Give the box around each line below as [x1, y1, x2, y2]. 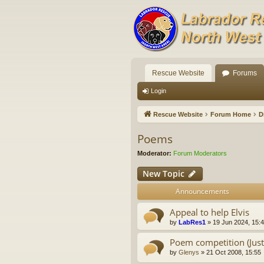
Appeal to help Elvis [170, 206, 249, 219]
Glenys [179, 249, 199, 256]
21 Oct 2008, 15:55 [206, 249, 261, 256]
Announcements [176, 186, 229, 197]
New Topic [143, 168, 184, 180]
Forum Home [210, 111, 251, 118]
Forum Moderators [173, 149, 227, 157]
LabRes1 [179, 219, 206, 226]
